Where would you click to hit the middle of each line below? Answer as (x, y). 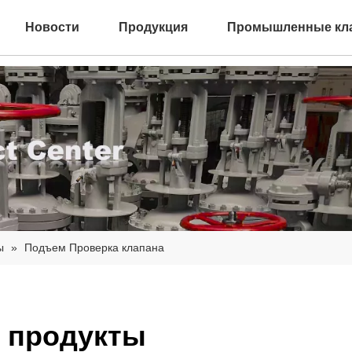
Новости (52, 27)
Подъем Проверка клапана (94, 247)
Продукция (153, 27)
